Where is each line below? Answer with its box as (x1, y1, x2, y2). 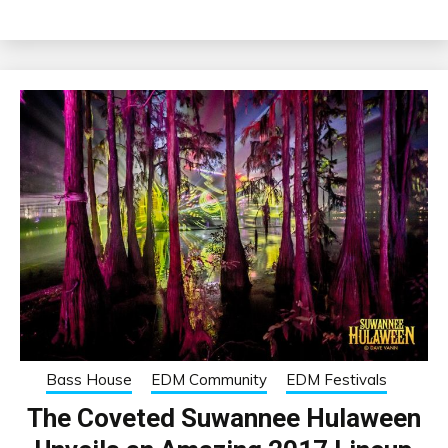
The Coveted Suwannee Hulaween (27, 403, 421, 434)
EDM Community (151, 370, 267, 390)
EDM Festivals (286, 370, 387, 390)
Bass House (46, 370, 132, 390)
